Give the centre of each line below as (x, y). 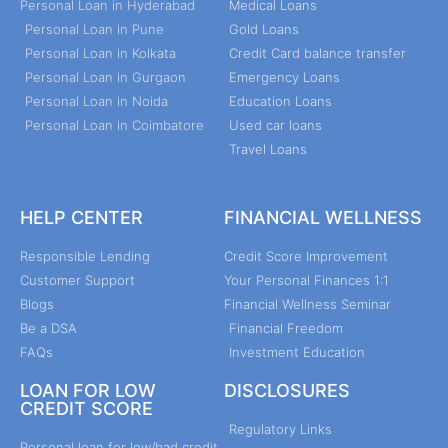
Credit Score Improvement (306, 256)
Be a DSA (48, 328)
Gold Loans (264, 29)
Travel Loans (268, 149)
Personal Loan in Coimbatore (114, 125)
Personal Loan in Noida (96, 101)
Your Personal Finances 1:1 (306, 280)
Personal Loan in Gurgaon (105, 77)
